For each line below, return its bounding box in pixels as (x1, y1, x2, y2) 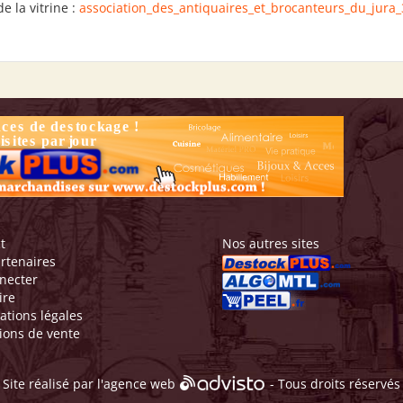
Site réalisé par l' (3, 375, 103, 393)
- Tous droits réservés (266, 375, 400, 393)
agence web (103, 375, 175, 393)
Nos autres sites (222, 235, 320, 252)
